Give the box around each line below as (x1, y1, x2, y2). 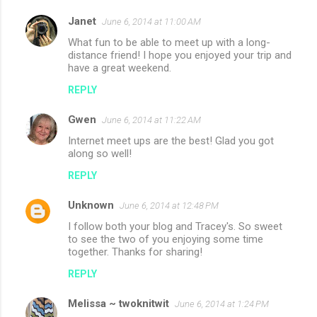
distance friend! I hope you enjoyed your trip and (68, 48, 292, 62)
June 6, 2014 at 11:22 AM (102, 114, 201, 125)
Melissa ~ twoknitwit (68, 296, 169, 310)
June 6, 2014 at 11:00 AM (102, 16, 201, 27)
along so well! (68, 146, 132, 160)
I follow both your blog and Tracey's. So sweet (68, 219, 282, 233)
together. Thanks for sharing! (68, 245, 202, 258)
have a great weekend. (68, 61, 171, 74)
